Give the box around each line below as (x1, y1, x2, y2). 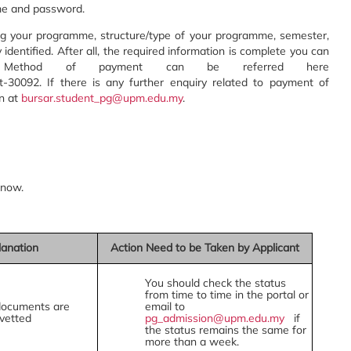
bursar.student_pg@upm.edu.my (21, 91, 183, 105)
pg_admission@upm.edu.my (144, 311, 284, 325)
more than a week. (144, 335, 239, 349)
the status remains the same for (144, 323, 306, 337)
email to (144, 299, 185, 313)
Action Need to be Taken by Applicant (110, 241, 299, 255)
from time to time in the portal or (144, 288, 309, 302)
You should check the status (144, 276, 286, 290)
